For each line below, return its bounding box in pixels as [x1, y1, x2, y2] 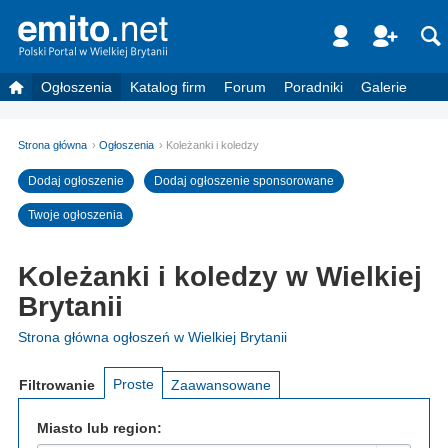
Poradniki [284, 78, 343, 95]
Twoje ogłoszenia [28, 207, 123, 222]
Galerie [361, 78, 407, 95]
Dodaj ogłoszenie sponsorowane [154, 173, 334, 188]
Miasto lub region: [37, 419, 162, 436]
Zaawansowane [171, 376, 271, 393]
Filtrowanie [19, 376, 95, 393]
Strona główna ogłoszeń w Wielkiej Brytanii [18, 328, 287, 345]
